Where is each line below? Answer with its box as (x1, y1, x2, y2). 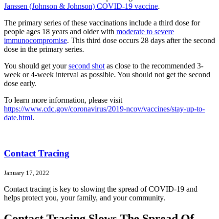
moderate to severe (116, 27, 174, 36)
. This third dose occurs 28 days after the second (67, 36, 215, 45)
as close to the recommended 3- (105, 62, 203, 70)
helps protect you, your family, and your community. (4, 193, 165, 202)
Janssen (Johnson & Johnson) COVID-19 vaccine (4, 2, 158, 11)
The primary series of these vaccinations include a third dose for (4, 19, 200, 27)
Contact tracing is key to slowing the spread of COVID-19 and (4, 184, 197, 193)
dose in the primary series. (4, 45, 84, 54)
